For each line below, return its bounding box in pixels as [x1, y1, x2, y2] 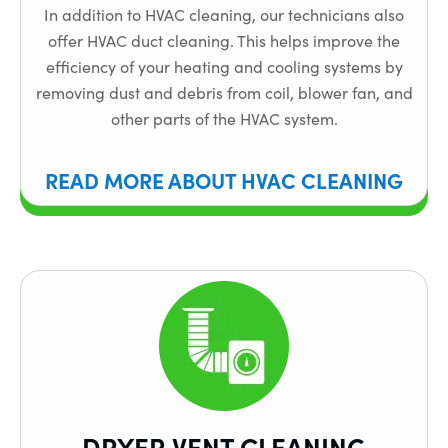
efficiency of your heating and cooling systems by [45, 56, 403, 78]
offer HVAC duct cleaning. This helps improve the [48, 30, 400, 52]
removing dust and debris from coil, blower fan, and [35, 82, 413, 104]
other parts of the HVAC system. [110, 108, 338, 130]
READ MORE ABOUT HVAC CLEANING [45, 164, 403, 194]
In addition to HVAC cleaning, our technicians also [44, 4, 404, 26]
